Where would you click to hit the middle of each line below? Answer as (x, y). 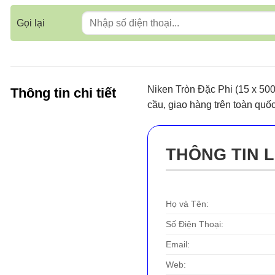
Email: (178, 244)
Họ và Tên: (188, 203)
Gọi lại (30, 23)
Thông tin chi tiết (63, 93)
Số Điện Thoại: (195, 224)
